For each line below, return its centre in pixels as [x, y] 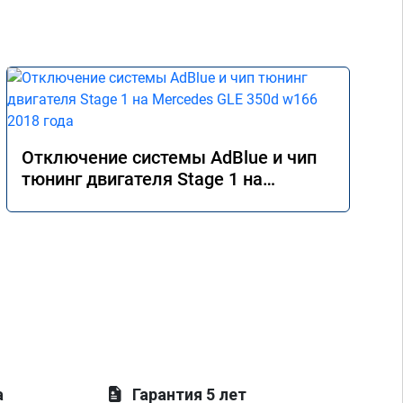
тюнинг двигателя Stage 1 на [142, 179]
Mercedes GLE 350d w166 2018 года [169, 201]
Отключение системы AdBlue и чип [169, 157]
